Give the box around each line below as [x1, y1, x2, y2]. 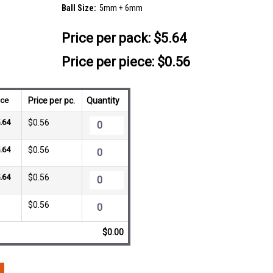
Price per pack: [61, 30, 151, 46]
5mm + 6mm [99, 3, 143, 13]
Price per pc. [28, 96, 76, 106]
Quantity [86, 96, 119, 106]
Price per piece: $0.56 [61, 54, 190, 70]
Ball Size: [61, 3, 96, 13]
